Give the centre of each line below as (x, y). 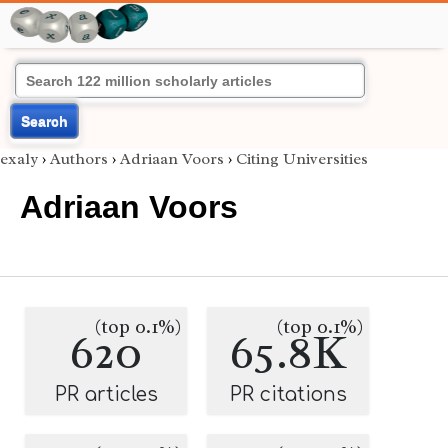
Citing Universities (302, 159)
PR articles (106, 394)
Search (44, 121)
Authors (79, 159)
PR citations (288, 394)
